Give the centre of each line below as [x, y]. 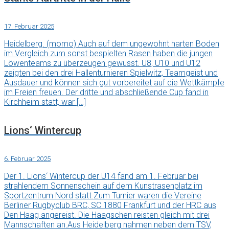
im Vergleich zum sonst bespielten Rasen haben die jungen [108, 54]
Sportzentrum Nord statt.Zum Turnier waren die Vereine [103, 195]
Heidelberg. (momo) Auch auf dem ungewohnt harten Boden [112, 44]
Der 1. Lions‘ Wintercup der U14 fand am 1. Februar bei [101, 176]
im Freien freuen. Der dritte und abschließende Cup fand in [106, 93]
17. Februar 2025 [29, 27]
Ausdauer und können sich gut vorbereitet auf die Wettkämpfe [114, 83]
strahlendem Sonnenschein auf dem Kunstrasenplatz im [103, 186]
